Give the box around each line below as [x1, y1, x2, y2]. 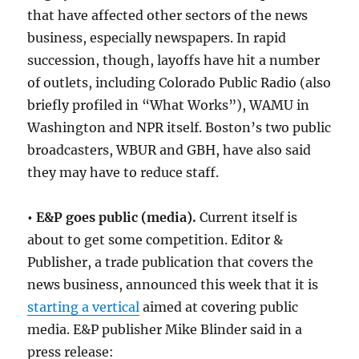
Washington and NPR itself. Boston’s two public [27, 119, 332, 135]
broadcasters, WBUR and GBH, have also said [27, 141, 312, 158]
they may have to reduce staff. [27, 163, 220, 180]
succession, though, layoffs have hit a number [27, 51, 321, 68]
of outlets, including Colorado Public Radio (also [27, 74, 332, 91]
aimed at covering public [139, 298, 299, 315]
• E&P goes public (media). [27, 208, 200, 225]
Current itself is [200, 208, 298, 225]
